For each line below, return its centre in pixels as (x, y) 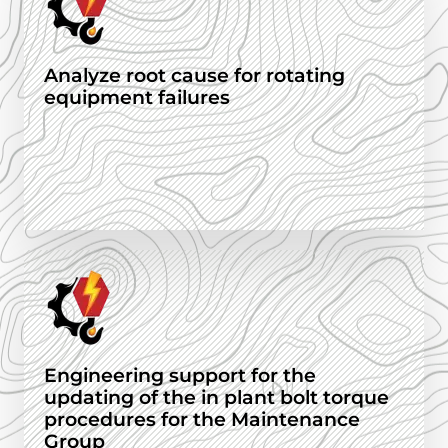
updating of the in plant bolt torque (216, 398)
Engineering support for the (180, 376)
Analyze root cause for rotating (194, 76)
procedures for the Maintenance (202, 420)
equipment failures (137, 98)
